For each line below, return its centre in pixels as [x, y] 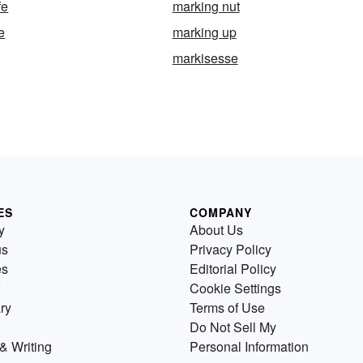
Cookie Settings [235, 288]
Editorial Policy [233, 269]
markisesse [205, 58]
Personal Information [249, 347]
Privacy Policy [231, 250]
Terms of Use [227, 308]
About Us [216, 230]
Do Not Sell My [233, 327]
